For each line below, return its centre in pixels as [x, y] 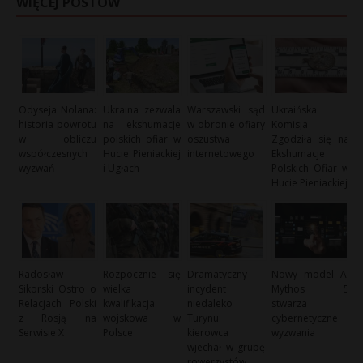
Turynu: [205, 318]
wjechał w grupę [226, 348]
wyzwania [294, 333]
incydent [207, 289]
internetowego [221, 153]
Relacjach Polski [58, 304]
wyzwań [36, 168]
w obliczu [58, 139]
